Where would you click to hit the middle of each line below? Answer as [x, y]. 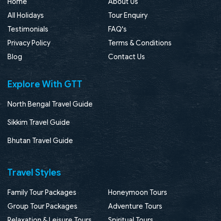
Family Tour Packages [42, 192]
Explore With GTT [45, 84]
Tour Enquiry [128, 15]
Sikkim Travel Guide [39, 122]
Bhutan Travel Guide [40, 140]
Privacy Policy [29, 43]
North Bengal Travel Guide [50, 104]
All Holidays [26, 15]
